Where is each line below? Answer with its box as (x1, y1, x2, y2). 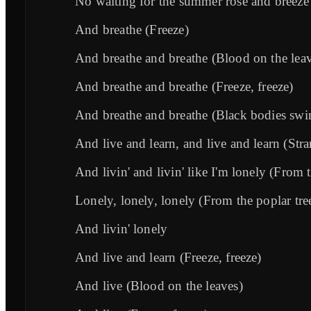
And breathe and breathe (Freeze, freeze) (75, 79, 294, 94)
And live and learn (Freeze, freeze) (75, 250, 262, 265)
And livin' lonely (75, 221, 168, 237)
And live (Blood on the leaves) (75, 278, 243, 294)
